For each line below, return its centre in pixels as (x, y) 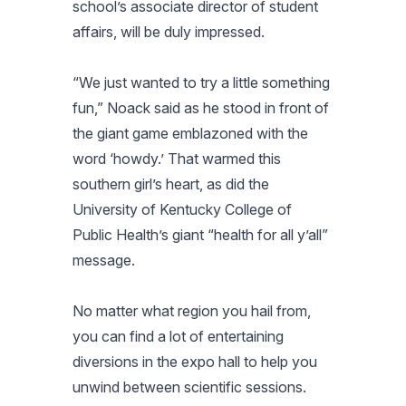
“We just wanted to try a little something (201, 82)
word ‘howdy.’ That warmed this (177, 158)
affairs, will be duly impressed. (169, 31)
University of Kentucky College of (182, 209)
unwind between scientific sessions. (189, 387)
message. (104, 260)
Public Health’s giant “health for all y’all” (200, 234)
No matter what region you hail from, (192, 310)
